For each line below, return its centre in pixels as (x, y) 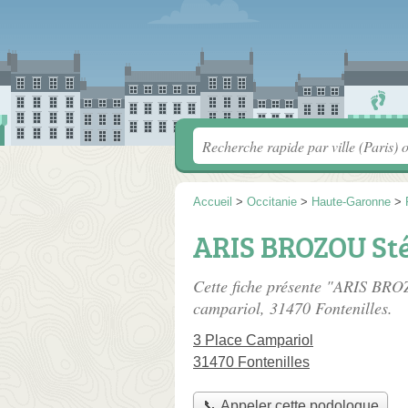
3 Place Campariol (253, 340)
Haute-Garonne (351, 202)
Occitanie (272, 202)
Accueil (213, 202)
